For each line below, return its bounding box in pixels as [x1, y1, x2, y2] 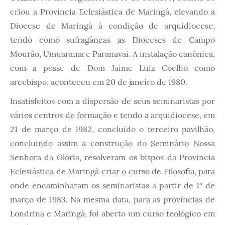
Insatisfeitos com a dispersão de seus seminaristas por [10, 95, 215, 106]
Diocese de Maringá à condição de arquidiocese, [10, 20, 215, 31]
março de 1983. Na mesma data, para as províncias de [10, 194, 215, 204]
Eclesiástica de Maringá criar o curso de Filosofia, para [10, 166, 215, 176]
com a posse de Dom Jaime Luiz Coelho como [10, 62, 215, 73]
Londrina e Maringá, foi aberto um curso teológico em [10, 208, 215, 218]
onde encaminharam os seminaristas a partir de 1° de [10, 180, 215, 190]
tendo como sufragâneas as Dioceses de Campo [10, 34, 215, 45]
